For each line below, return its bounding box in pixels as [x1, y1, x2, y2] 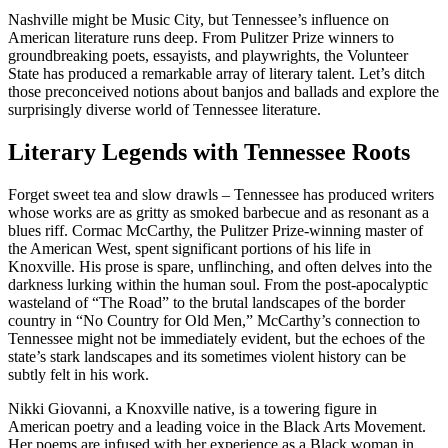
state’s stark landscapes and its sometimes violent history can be [8, 348, 406, 366]
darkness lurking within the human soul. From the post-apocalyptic [8, 276, 428, 294]
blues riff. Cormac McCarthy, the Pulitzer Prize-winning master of [8, 222, 423, 240]
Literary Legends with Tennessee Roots [8, 139, 410, 166]
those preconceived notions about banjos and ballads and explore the [8, 83, 439, 101]
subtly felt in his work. [8, 366, 149, 384]
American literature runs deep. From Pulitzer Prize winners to [8, 29, 394, 47]
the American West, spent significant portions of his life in [8, 240, 371, 258]
